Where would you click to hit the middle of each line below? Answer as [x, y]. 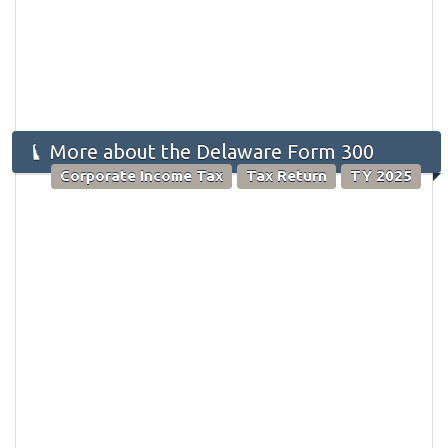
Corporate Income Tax [141, 176]
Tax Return [286, 176]
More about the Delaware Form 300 [209, 151]
